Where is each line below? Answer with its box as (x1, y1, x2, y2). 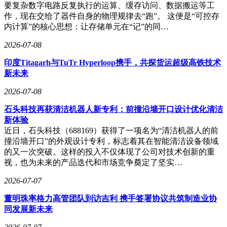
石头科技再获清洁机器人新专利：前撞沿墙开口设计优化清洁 (4, 104, 223, 113)
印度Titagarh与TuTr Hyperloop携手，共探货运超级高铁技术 (4, 58, 221, 67)
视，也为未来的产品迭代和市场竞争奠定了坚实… (4, 158, 182, 167)
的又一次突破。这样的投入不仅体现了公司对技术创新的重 (4, 147, 215, 156)
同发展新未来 (4, 204, 53, 213)
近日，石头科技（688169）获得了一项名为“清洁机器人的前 (4, 126, 218, 135)
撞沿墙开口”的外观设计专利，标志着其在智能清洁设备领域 (4, 136, 218, 145)
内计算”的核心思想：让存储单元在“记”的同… (4, 22, 169, 31)
